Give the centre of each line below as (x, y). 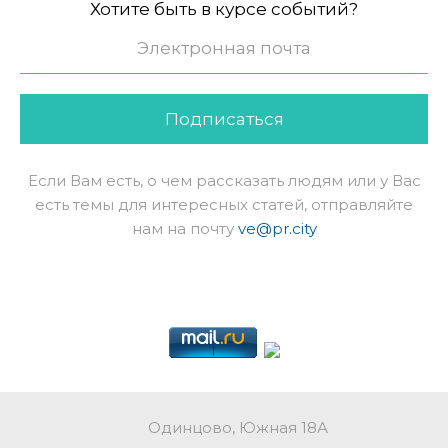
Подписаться (224, 118)
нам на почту (184, 228)
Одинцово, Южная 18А (238, 427)
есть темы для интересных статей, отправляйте (224, 204)
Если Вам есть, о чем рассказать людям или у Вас (224, 180)
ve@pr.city (277, 228)
